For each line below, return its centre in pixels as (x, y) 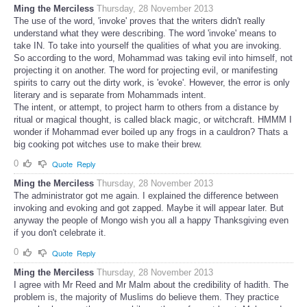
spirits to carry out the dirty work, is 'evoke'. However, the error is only (152, 82)
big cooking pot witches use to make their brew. (108, 144)
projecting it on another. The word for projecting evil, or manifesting (146, 70)
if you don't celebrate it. (60, 233)
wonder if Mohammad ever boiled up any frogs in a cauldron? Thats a (151, 132)
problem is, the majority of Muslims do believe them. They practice (146, 297)
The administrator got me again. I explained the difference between (146, 196)
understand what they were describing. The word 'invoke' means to (145, 33)
